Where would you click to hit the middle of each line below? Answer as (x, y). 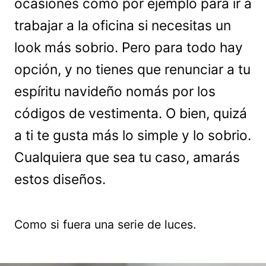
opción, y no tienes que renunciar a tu (132, 69)
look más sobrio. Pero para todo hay (129, 47)
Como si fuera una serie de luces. (105, 224)
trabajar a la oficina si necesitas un (123, 26)
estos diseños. (60, 179)
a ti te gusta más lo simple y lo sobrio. (133, 135)
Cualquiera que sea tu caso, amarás (127, 157)
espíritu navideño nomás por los (115, 91)
